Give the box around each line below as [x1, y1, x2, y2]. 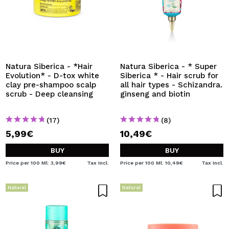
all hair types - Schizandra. [120, 80, 222, 89]
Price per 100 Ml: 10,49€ [120, 160, 183, 166]
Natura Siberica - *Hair [6, 62, 93, 71]
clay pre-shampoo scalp [6, 80, 96, 89]
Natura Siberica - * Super [120, 62, 217, 71]
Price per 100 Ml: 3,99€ [6, 160, 66, 166]
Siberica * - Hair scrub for [120, 71, 218, 80]
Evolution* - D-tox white [6, 71, 99, 80]
